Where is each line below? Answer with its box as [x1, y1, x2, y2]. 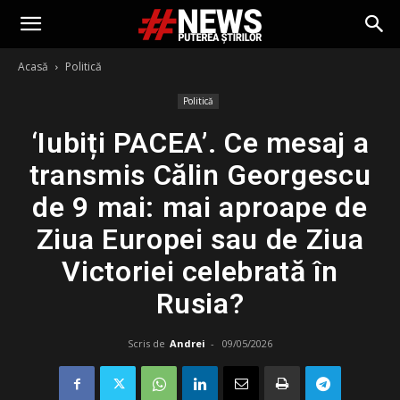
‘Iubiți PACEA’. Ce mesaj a [30, 126, 370, 160]
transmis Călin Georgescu [29, 158, 371, 192]
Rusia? [155, 287, 245, 321]
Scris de [128, 337, 165, 350]
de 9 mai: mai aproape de [32, 190, 368, 224]
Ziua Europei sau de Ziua [36, 222, 364, 256]
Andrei [170, 337, 205, 350]
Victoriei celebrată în [62, 254, 338, 288]
